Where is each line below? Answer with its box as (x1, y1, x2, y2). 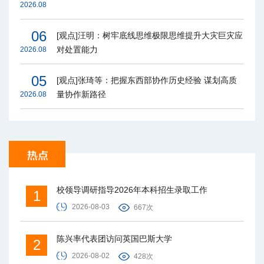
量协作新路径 (57, 90, 106, 100)
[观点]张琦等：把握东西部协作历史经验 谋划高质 (57, 75, 237, 85)
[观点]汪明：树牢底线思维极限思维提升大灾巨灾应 (57, 31, 243, 41)
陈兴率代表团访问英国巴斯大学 (57, 234, 172, 244)
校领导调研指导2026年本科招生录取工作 (57, 185, 207, 195)
